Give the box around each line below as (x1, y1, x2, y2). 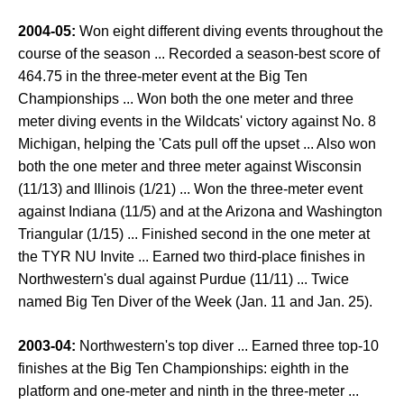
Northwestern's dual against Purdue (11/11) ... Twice (18, 271, 349, 287)
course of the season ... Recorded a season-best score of (18, 46, 380, 61)
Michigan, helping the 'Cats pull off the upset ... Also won (18, 136, 376, 151)
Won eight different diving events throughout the (76, 23, 383, 39)
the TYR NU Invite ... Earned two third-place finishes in (18, 249, 365, 264)
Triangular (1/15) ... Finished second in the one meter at (18, 226, 370, 242)
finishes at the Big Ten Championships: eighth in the (18, 361, 349, 376)
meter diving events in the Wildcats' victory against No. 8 (18, 114, 376, 129)
